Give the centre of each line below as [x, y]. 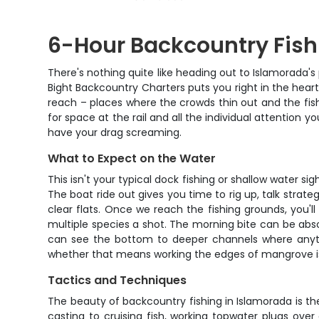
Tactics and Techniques [117, 280]
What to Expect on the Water [132, 158]
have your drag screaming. [115, 132]
